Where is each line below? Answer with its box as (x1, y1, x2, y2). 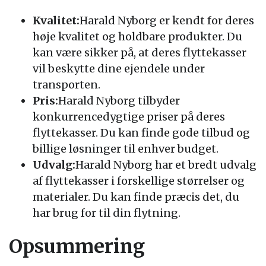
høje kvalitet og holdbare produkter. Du (33, 30, 242, 43)
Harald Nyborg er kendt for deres (80, 14, 254, 27)
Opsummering (9, 235, 145, 258)
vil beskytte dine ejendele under (33, 62, 205, 75)
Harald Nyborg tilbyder (58, 94, 180, 107)
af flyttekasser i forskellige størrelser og (33, 174, 245, 188)
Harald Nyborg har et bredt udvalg (75, 158, 256, 172)
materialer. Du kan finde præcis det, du (33, 190, 239, 204)
